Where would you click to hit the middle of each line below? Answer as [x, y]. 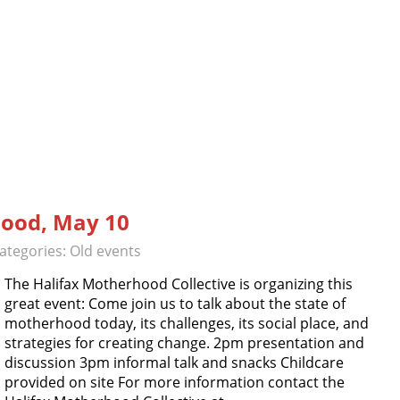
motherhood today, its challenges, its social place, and [187, 324]
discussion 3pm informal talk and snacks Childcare [174, 363]
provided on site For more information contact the [175, 383]
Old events [105, 251]
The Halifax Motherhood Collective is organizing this [179, 284]
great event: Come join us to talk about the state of [175, 304]
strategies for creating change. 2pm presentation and [184, 343]
